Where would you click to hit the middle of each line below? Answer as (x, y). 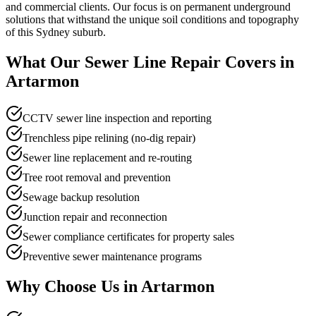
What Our (45, 62)
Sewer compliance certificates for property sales (128, 236)
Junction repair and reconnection (95, 217)
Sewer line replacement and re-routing (107, 157)
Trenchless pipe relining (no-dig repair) (109, 138)
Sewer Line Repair (153, 62)
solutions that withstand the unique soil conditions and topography (152, 19)
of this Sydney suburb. (56, 32)
